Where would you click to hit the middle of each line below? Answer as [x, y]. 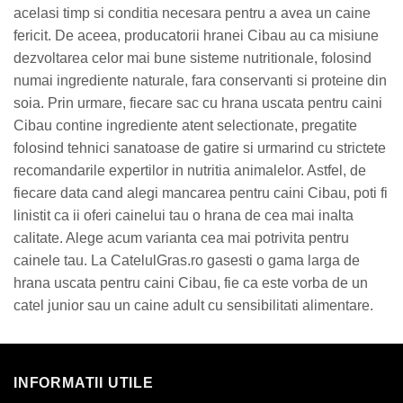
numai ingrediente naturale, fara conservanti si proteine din [200, 81]
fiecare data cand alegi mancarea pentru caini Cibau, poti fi [201, 193]
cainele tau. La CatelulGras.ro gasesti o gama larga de [187, 261]
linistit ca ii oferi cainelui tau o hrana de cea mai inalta [184, 216]
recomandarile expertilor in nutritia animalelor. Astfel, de [190, 171]
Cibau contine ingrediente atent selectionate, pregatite [185, 126]
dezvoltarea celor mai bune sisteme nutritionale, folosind [193, 58]
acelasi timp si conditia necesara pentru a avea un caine [192, 13]
